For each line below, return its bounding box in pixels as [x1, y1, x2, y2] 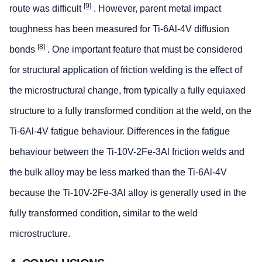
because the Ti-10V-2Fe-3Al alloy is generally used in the [9, 188, 246, 198]
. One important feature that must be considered [45, 44, 243, 55]
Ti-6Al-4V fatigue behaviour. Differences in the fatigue [9, 126, 230, 137]
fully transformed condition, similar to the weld [9, 208, 198, 219]
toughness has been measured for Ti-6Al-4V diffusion [9, 24, 229, 35]
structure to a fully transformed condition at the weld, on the [9, 106, 251, 116]
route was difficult [9, 4, 84, 14]
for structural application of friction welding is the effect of [9, 65, 242, 75]
